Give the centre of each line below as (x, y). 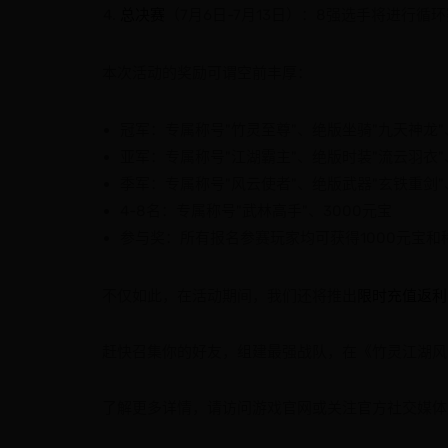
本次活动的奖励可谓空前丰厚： (207, 73)
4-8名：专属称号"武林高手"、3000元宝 (256, 211)
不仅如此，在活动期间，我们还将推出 (229, 296)
